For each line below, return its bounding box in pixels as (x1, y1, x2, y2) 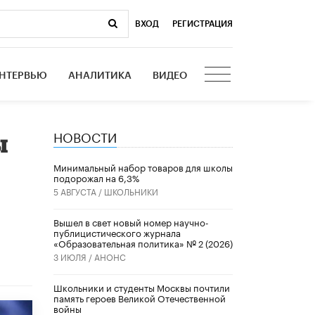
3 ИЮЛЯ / (53, 250, 94, 264)
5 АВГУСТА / (53, 184, 104, 198)
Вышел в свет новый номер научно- (53, 214, 209, 229)
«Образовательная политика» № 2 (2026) (53, 236, 233, 250)
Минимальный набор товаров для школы (53, 160, 233, 174)
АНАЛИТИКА (68, 70, 132, 81)
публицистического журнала (53, 225, 181, 240)
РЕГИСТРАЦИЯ (172, 19, 233, 28)
